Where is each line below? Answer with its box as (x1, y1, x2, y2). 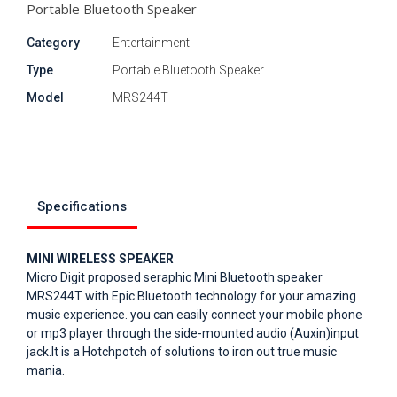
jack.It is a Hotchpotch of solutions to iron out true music (27, 345, 337, 359)
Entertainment (113, 35, 190, 50)
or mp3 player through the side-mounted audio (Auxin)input (27, 326, 359, 340)
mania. (27, 363, 65, 378)
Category (27, 35, 80, 50)
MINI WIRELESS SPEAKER (27, 252, 174, 266)
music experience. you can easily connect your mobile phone (27, 307, 362, 322)
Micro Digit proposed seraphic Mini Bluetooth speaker (27, 270, 323, 284)
